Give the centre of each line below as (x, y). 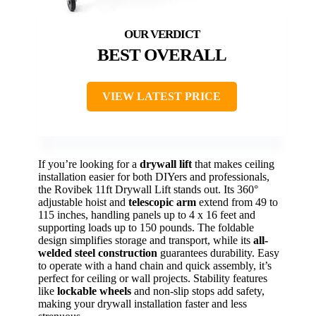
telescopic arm (162, 202)
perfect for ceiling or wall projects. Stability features (153, 278)
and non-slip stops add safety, (198, 291)
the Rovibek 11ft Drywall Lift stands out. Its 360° (148, 189)
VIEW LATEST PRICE (162, 96)
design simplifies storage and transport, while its (146, 240)
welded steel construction (98, 253)
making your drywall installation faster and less (142, 303)
